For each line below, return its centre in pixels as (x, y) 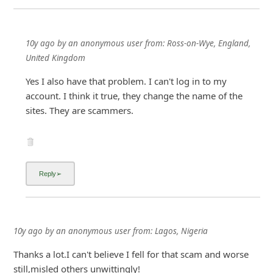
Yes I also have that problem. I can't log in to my (126, 81)
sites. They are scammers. (80, 110)
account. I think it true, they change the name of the (134, 95)
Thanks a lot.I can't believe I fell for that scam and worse (131, 254)
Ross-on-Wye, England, (209, 43)
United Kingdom (56, 58)
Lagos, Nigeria (181, 231)
